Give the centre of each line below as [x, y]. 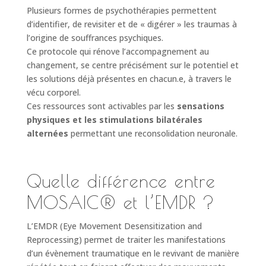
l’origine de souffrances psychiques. [95, 38]
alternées [47, 133]
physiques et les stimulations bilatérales [114, 120]
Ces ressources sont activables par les [102, 106]
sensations [200, 106]
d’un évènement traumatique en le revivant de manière [133, 253]
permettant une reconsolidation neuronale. [153, 133]
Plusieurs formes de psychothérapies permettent [121, 10]
